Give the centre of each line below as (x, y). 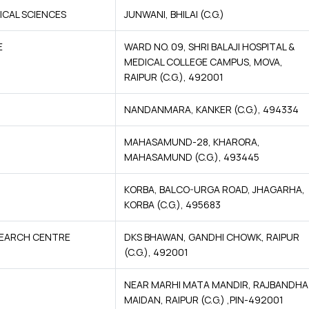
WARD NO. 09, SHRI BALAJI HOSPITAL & (209, 47)
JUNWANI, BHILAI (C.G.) (174, 14)
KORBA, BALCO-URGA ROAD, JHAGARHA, (215, 189)
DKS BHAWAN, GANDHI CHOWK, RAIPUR (212, 237)
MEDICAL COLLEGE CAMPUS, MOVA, (203, 62)
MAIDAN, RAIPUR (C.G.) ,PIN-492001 (204, 300)
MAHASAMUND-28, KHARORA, (192, 142)
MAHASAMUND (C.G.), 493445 (192, 157)
